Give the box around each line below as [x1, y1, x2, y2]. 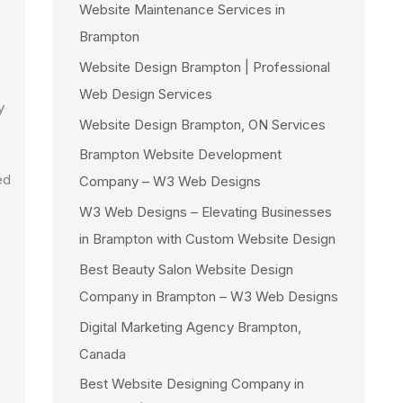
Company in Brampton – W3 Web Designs [79, 287, 338, 305]
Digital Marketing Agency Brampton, [79, 318, 301, 336]
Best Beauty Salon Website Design [79, 260, 293, 278]
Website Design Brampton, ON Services [79, 115, 326, 133]
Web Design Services [79, 85, 212, 103]
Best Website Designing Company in [79, 375, 304, 393]
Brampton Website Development [79, 146, 282, 164]
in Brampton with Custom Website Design [79, 230, 336, 247]
